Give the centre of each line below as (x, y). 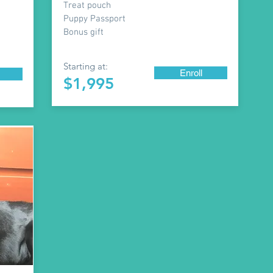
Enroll (191, 73)
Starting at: (86, 66)
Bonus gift (83, 32)
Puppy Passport (94, 19)
